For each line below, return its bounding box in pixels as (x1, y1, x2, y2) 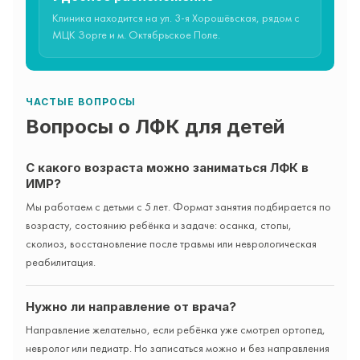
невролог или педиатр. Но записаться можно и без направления (26, 343, 329, 354)
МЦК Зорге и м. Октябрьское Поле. (52, 30, 220, 41)
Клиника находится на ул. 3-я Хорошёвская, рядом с (52, 13, 300, 24)
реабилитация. (26, 257, 96, 268)
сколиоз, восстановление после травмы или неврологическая (26, 239, 317, 250)
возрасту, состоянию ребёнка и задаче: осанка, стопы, (26, 220, 292, 231)
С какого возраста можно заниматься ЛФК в (26, 159, 309, 175)
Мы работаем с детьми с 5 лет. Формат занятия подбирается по (26, 202, 331, 213)
